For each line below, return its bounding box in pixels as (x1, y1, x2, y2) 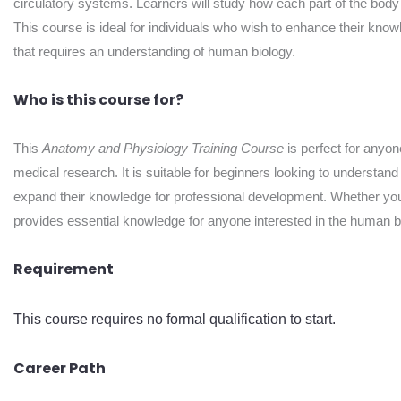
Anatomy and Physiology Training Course (42, 141, 284, 157)
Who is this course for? (13, 89, 183, 110)
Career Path (13, 357, 106, 379)
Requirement (13, 259, 114, 280)
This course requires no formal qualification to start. (13, 311, 339, 327)
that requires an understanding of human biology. (13, 43, 295, 59)
